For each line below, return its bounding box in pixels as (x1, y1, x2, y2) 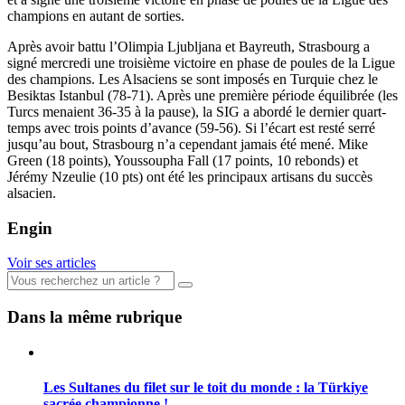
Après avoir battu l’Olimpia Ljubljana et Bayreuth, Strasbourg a (7, 38, 370, 54)
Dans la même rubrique (7, 306, 182, 326)
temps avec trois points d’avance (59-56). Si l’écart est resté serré (7, 119, 375, 136)
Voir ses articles (7, 255, 96, 271)
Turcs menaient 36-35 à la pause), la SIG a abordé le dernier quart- (7, 103, 386, 119)
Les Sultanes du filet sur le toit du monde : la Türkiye (43, 379, 368, 395)
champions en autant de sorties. (7, 7, 184, 24)
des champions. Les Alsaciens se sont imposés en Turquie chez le (7, 71, 378, 87)
